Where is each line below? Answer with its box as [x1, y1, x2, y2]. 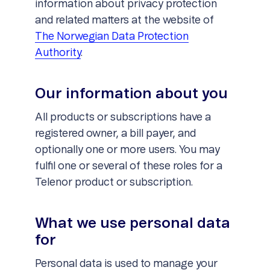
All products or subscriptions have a [34, 112, 211, 123]
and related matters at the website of [34, 15, 214, 26]
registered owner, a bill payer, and [34, 128, 196, 139]
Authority [34, 48, 81, 58]
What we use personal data [34, 216, 230, 231]
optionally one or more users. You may [34, 145, 220, 155]
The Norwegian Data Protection [34, 31, 189, 42]
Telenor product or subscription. [34, 177, 193, 188]
